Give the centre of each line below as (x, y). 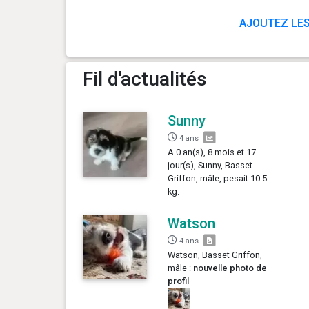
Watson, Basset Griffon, (215, 255)
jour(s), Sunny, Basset (210, 165)
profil (179, 281)
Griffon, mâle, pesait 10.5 (218, 178)
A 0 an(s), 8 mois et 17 (212, 152)
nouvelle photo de (230, 268)
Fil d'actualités (144, 79)
